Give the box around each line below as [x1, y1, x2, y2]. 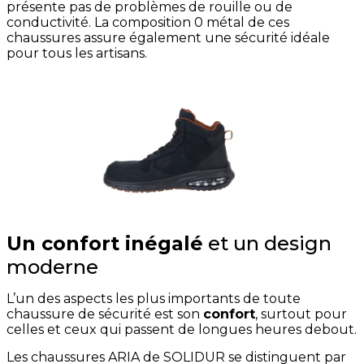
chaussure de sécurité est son [6, 306, 203, 323]
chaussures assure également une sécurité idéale [6, 30, 330, 46]
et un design [203, 232, 331, 256]
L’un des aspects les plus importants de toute [6, 291, 301, 307]
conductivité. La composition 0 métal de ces [6, 15, 289, 31]
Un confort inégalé [6, 232, 203, 256]
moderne [6, 255, 98, 279]
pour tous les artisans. [6, 45, 147, 62]
